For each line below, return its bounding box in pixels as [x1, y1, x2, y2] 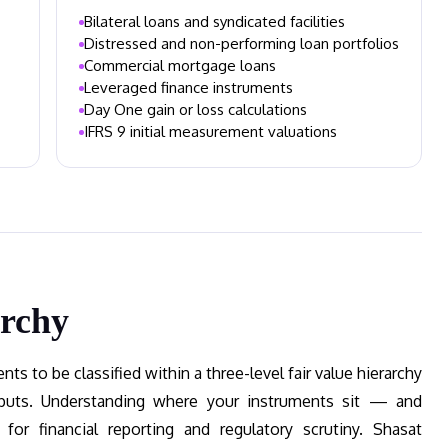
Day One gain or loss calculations [84, 100, 307, 119]
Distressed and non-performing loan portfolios [84, 34, 399, 53]
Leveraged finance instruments [84, 78, 293, 97]
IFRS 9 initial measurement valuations [84, 122, 337, 141]
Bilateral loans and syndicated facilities [84, 12, 345, 31]
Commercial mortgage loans [84, 56, 276, 75]
